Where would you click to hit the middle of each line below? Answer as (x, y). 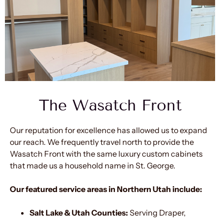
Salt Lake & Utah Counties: (79, 212)
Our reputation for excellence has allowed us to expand (109, 130)
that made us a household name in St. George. (93, 165)
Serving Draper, (157, 212)
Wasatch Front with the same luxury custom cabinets (106, 153)
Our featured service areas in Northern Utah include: (106, 189)
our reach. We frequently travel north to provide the (102, 142)
